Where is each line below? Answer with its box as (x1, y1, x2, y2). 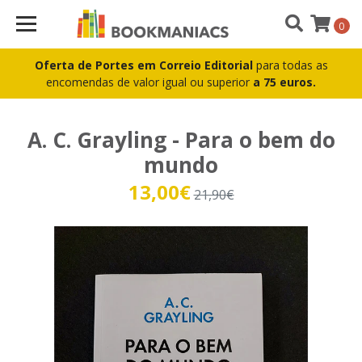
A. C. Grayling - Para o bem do (27, 125, 335, 154)
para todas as (255, 57, 328, 73)
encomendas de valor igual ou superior (46, 74, 253, 90)
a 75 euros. (253, 74, 316, 90)
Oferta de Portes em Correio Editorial (34, 57, 256, 73)
